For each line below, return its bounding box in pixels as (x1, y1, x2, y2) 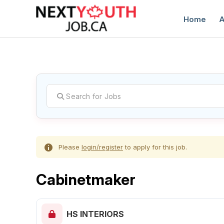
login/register (81, 143, 123, 151)
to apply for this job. (123, 143, 187, 151)
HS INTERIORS (66, 209, 124, 219)
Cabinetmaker (36, 170, 135, 189)
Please (58, 143, 81, 151)
